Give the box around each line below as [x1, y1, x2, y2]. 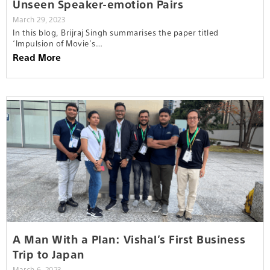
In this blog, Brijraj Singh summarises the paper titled [13, 27, 219, 37]
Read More [13, 51, 61, 63]
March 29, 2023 [13, 14, 65, 24]
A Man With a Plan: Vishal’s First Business [13, 231, 245, 246]
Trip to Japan [13, 246, 84, 261]
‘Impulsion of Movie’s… [13, 37, 102, 48]
